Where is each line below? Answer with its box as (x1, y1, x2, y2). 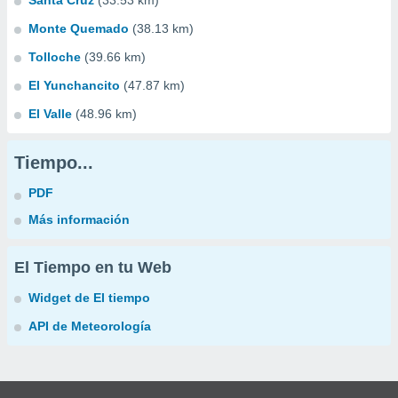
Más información (28, 212, 130, 227)
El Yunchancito (28, 78, 120, 92)
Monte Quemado (28, 21, 129, 36)
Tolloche (28, 50, 81, 64)
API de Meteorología (28, 319, 151, 333)
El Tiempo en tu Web (14, 259, 171, 276)
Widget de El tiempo (28, 291, 150, 305)
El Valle (28, 107, 72, 121)
